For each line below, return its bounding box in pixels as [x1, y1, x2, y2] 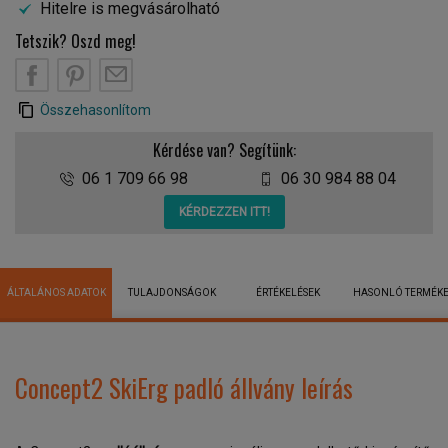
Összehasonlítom [40, 102, 151, 118]
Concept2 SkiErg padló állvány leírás [15, 369, 353, 406]
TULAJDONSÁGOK [128, 287, 216, 298]
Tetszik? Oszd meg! [15, 29, 136, 53]
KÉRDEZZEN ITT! [178, 205, 270, 219]
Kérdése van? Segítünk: [152, 138, 296, 162]
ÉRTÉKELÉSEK [256, 287, 320, 298]
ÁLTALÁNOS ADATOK [6, 287, 106, 298]
